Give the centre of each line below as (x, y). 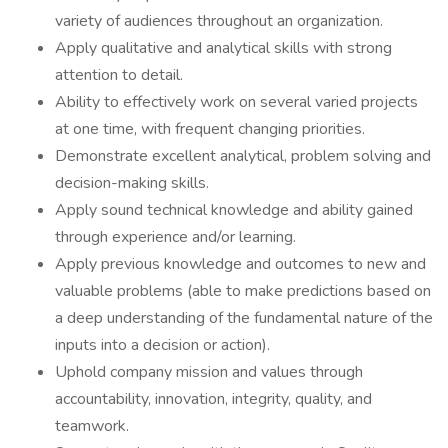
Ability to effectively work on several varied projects (236, 102)
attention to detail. (119, 75)
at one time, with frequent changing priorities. (210, 129)
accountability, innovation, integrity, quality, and (213, 399)
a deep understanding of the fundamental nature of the (244, 318)
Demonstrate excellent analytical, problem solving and (243, 156)
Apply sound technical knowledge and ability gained (234, 210)
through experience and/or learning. (175, 237)
